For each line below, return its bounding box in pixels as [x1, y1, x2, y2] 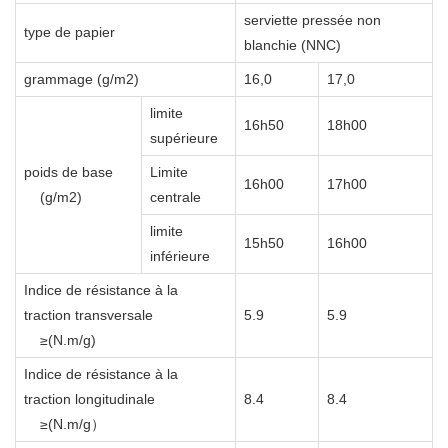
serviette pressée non [244, 12, 381, 29]
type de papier [24, 24, 115, 41]
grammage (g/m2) [24, 71, 139, 88]
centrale [150, 189, 201, 206]
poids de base [24, 164, 113, 181]
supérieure [150, 130, 218, 147]
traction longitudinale [24, 391, 155, 408]
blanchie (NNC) [244, 37, 341, 54]
